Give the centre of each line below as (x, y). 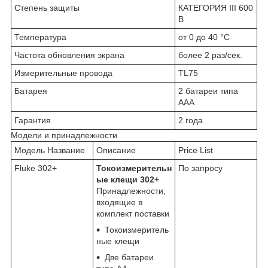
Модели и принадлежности (64, 135)
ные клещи (118, 241)
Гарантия (33, 120)
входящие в (119, 202)
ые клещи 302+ (128, 179)
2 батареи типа (208, 91)
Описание (116, 150)
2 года (191, 120)
